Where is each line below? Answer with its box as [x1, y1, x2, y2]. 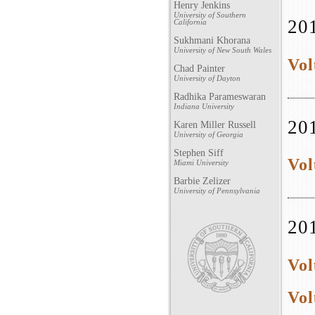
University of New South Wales [174, 46, 271, 54]
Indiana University [174, 102, 234, 110]
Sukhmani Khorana [174, 35, 250, 46]
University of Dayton [174, 74, 240, 82]
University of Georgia [174, 130, 243, 139]
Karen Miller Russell [174, 120, 256, 130]
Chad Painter [174, 63, 225, 74]
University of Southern [174, 11, 246, 19]
